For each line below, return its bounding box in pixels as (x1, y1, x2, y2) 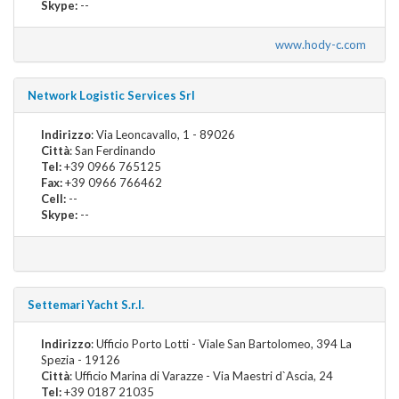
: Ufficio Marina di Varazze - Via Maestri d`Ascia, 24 (69, 368, 333, 383)
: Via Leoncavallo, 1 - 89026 (91, 126, 235, 142)
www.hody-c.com (275, 37, 371, 52)
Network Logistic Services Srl (28, 87, 195, 102)
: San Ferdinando (69, 142, 156, 158)
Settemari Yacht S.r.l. (28, 297, 144, 312)
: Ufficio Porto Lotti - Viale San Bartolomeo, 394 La (91, 336, 352, 351)
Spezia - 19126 (41, 352, 120, 367)
